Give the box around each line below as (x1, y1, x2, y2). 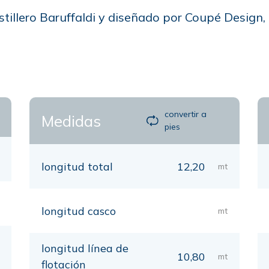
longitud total (41, 160, 113, 174)
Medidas (41, 111, 101, 130)
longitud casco (41, 204, 116, 218)
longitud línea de (41, 241, 128, 255)
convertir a (165, 109, 207, 119)
